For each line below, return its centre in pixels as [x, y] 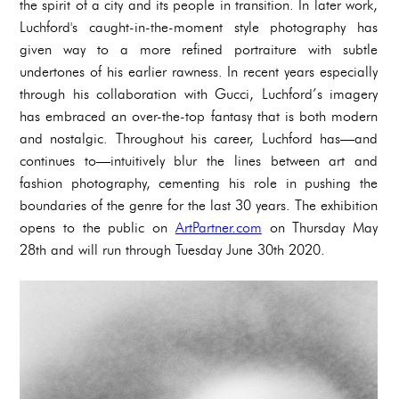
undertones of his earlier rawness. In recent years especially [199, 71]
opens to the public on [98, 227]
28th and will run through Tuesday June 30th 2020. [172, 249]
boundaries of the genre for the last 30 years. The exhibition [199, 205]
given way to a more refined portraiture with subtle [199, 49]
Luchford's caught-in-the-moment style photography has [199, 27]
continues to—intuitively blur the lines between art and [199, 160]
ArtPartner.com [218, 227]
